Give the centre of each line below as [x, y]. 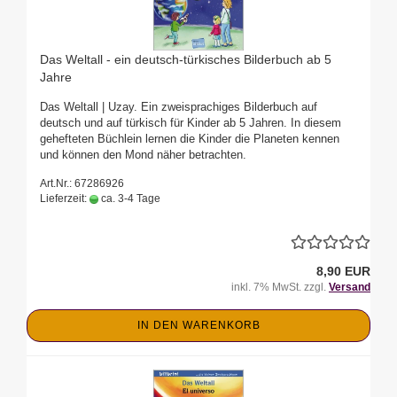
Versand [350, 288]
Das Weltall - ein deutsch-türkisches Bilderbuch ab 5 [186, 60]
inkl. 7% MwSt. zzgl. [280, 288]
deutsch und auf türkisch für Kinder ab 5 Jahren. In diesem [191, 123]
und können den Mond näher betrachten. [143, 155]
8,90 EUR [343, 272]
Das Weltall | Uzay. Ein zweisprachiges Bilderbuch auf [179, 107]
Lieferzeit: [65, 199]
